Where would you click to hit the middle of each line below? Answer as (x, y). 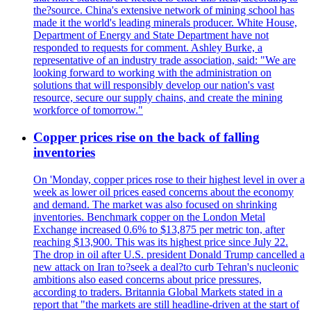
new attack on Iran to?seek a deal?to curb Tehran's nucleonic (166, 267)
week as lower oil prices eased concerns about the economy (163, 192)
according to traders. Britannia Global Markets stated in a (158, 292)
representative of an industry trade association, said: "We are (165, 60)
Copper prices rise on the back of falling (146, 137)
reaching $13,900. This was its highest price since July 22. (161, 242)
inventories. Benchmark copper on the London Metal (149, 217)
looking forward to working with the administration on (152, 73)
